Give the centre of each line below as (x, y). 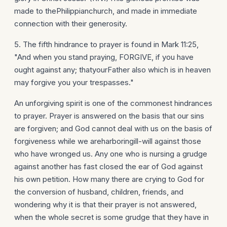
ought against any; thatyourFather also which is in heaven (112, 70)
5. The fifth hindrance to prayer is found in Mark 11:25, (106, 44)
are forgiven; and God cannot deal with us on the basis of (113, 128)
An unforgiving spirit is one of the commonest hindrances (113, 103)
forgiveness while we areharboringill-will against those (108, 141)
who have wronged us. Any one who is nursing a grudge (111, 154)
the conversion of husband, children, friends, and (99, 192)
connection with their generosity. (71, 24)
